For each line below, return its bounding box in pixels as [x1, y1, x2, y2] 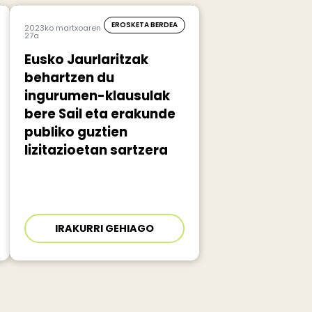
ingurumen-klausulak [24, 87, 170, 105]
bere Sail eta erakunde [24, 105, 175, 123]
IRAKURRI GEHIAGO [55, 221, 155, 236]
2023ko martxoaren [24, 22, 101, 34]
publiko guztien [24, 123, 127, 141]
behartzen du [24, 69, 114, 87]
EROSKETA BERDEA [111, 19, 178, 30]
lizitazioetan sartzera [24, 141, 168, 159]
